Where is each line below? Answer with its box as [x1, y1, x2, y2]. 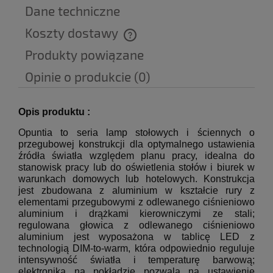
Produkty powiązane [25, 47, 144, 63]
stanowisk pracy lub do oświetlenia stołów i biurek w [18, 162, 255, 173]
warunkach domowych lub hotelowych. [18, 174, 197, 185]
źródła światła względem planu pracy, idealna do [18, 151, 255, 161]
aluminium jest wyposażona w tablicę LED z [18, 232, 255, 243]
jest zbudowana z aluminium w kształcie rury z [18, 185, 255, 196]
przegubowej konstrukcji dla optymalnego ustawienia [18, 139, 255, 150]
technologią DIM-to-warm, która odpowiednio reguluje [18, 243, 255, 254]
